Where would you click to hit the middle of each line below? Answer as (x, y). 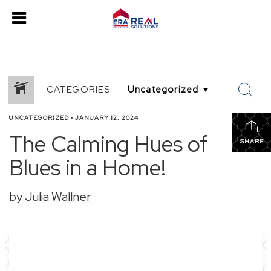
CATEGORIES (78, 90)
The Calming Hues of (109, 144)
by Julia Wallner (50, 197)
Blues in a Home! (87, 168)
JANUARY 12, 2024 (107, 118)
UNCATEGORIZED (39, 118)
